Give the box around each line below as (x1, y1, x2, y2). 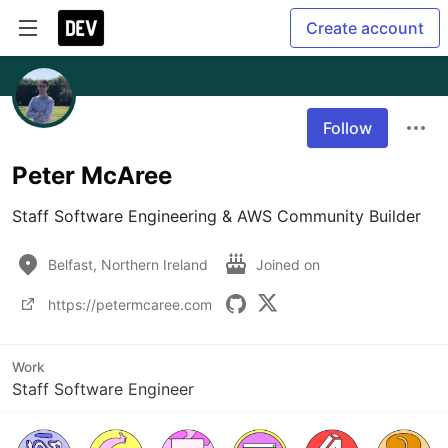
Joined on (256, 255, 324, 273)
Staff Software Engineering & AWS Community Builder (12, 206, 421, 226)
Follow (323, 118, 372, 138)
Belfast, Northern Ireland (48, 255, 208, 273)
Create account (306, 18, 424, 38)
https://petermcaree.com (48, 295, 212, 313)
